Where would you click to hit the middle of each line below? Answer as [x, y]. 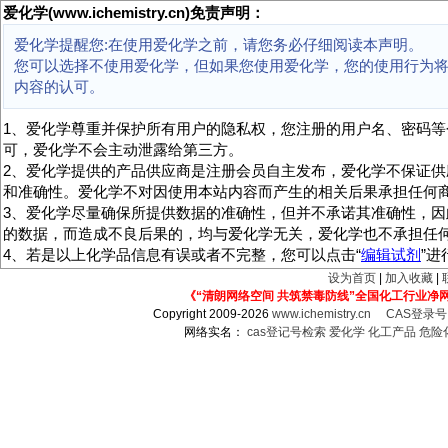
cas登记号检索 [286, 332]
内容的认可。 [59, 87]
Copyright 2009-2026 [213, 314]
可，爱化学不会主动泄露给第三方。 [123, 150]
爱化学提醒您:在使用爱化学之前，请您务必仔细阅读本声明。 [218, 45]
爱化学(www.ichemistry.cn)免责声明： [134, 13]
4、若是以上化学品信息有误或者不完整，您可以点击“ [182, 255]
